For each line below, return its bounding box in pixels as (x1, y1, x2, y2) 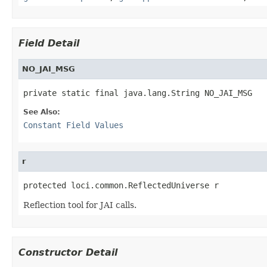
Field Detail (18, 37, 79, 49)
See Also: (23, 107, 60, 116)
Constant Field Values (23, 120, 123, 130)
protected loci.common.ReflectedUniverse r (23, 180, 219, 190)
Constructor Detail (18, 246, 117, 258)
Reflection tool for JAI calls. (23, 200, 136, 210)
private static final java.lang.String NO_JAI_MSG (23, 88, 252, 98)
